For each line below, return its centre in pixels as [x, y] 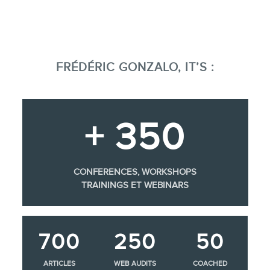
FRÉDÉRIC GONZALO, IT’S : [135, 67]
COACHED [210, 264]
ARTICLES [60, 264]
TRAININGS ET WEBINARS [135, 185]
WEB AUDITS [135, 264]
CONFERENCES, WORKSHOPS [135, 172]
